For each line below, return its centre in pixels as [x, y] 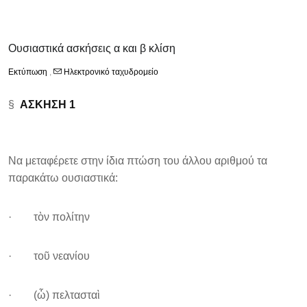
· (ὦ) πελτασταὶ [54, 295]
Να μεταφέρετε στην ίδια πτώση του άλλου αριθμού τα [138, 161]
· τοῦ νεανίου [49, 256]
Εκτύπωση [29, 72]
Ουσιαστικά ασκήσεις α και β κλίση [92, 48]
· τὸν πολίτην [49, 217]
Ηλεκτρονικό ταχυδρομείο [110, 72]
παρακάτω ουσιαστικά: [63, 178]
